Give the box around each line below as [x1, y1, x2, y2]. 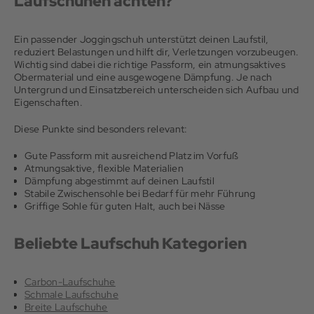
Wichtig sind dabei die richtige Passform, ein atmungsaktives [14, 57, 285, 71]
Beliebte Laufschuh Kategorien [14, 233, 247, 254]
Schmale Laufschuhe [25, 287, 119, 301]
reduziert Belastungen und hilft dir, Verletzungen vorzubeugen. [14, 45, 299, 58]
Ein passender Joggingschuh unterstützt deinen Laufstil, [14, 32, 269, 46]
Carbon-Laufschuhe [25, 275, 116, 288]
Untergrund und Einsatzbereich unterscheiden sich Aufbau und [14, 83, 299, 96]
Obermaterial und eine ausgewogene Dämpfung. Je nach [14, 70, 273, 83]
